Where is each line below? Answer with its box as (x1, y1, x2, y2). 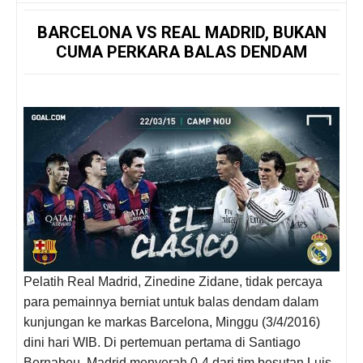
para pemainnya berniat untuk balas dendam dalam (23, 295, 318, 310)
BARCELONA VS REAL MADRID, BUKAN (36, 22, 327, 42)
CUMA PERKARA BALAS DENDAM (56, 41, 307, 62)
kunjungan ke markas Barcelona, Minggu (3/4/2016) (23, 315, 320, 330)
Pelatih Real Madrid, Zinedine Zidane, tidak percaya (23, 275, 322, 289)
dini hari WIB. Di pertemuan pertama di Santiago (23, 335, 301, 350)
